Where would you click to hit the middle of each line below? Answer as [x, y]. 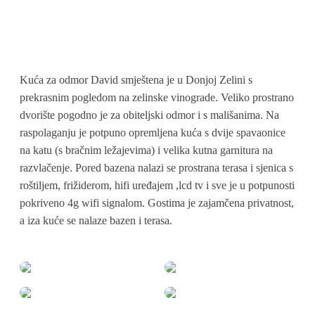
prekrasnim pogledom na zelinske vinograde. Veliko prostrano [157, 97]
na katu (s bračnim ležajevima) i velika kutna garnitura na [146, 150]
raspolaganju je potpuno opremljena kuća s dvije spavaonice [153, 132]
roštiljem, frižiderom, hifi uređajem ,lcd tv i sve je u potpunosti [157, 185]
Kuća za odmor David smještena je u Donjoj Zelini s [136, 79]
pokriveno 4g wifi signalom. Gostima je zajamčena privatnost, [157, 202]
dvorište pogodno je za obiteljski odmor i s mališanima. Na [149, 115]
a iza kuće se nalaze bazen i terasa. [96, 220]
